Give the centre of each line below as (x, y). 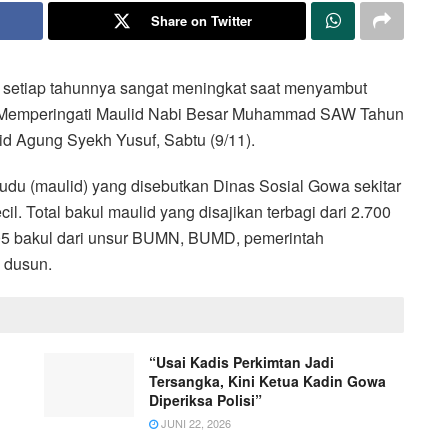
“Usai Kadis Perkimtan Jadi (241, 361)
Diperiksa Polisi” (205, 399)
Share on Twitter (201, 20)
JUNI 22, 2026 (194, 422)
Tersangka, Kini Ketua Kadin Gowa (267, 380)
